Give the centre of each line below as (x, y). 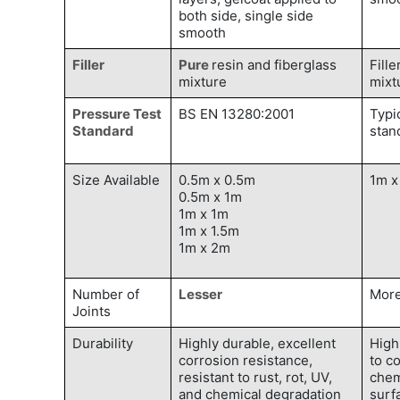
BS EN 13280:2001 (237, 114)
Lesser (200, 295)
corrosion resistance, (246, 361)
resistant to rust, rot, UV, (255, 378)
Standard (103, 131)
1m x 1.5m (209, 231)
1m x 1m (204, 214)
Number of (106, 295)
